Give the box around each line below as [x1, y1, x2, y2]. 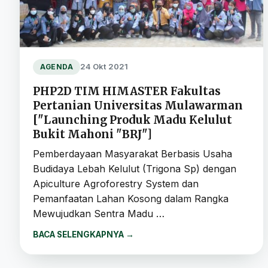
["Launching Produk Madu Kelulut [33, 112, 232, 127]
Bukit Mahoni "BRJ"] [33, 127, 152, 141]
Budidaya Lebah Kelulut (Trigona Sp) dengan [33, 162, 236, 175]
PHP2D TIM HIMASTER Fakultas [33, 84, 221, 98]
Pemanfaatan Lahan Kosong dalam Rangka [33, 192, 229, 205]
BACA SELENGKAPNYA [33, 229, 126, 239]
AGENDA [40, 62, 74, 71]
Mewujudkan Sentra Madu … [33, 207, 165, 220]
